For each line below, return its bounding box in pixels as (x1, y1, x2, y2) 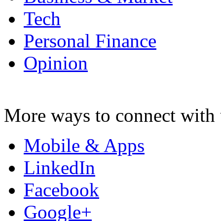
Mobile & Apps (24, 134, 145, 156)
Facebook (24, 179, 99, 200)
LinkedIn (24, 156, 95, 178)
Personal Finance (24, 30, 156, 51)
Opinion (24, 52, 88, 74)
